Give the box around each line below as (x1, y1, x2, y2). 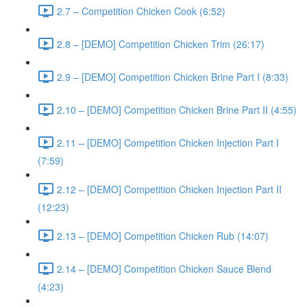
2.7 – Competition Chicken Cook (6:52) (57, 3, 225, 18)
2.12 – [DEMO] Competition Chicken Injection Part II (57, 182, 282, 196)
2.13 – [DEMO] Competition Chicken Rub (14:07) (57, 228, 269, 243)
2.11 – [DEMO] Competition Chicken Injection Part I (57, 135, 279, 149)
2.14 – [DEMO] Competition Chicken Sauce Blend (57, 261, 271, 275)
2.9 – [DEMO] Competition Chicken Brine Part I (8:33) (57, 69, 288, 84)
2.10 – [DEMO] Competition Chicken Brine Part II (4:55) (57, 102, 297, 116)
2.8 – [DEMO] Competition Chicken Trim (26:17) (57, 36, 265, 51)
